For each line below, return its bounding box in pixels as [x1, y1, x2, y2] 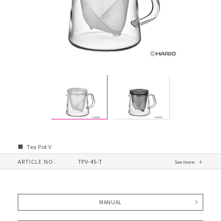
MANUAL [99, 198, 122, 206]
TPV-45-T [77, 157, 103, 165]
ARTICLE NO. [17, 157, 55, 165]
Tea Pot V [26, 143, 52, 150]
